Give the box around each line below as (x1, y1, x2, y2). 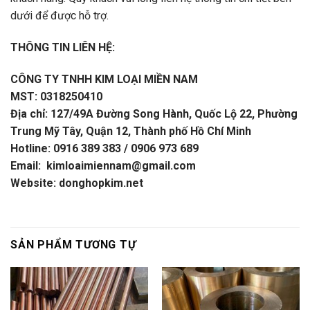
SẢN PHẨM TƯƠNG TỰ (10, 237, 136, 251)
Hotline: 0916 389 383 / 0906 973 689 (10, 141, 199, 155)
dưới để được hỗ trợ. (10, 9, 109, 23)
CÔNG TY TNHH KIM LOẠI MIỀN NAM (10, 72, 198, 86)
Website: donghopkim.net (10, 176, 143, 190)
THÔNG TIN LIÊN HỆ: (10, 41, 115, 55)
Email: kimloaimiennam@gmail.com (10, 158, 196, 172)
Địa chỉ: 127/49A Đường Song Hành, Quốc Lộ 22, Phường (10, 107, 298, 120)
